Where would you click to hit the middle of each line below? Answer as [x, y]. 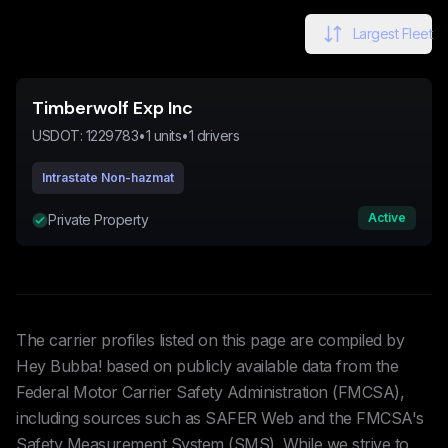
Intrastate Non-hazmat [108, 177]
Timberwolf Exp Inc [112, 108]
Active [387, 217]
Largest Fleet [392, 33]
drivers [216, 135]
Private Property [98, 219]
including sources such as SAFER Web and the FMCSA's [220, 418]
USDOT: [59, 135]
